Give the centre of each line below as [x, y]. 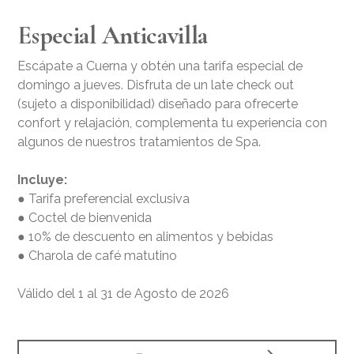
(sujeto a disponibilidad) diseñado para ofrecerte [158, 104]
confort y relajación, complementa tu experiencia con [173, 122]
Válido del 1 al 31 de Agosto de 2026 [124, 293]
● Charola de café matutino [98, 255]
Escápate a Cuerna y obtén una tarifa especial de [160, 66]
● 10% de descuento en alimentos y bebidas [146, 236]
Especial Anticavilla [113, 35]
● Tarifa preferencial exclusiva [104, 198]
